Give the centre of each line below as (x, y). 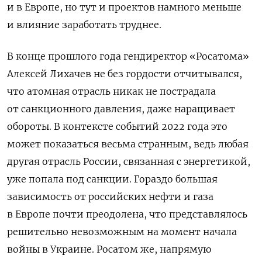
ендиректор (158, 56)
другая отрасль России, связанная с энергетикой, (129, 161)
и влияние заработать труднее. (84, 24)
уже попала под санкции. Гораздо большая (112, 179)
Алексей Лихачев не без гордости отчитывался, (125, 73)
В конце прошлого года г (68, 56)
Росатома (219, 56)
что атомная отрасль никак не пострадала (111, 91)
